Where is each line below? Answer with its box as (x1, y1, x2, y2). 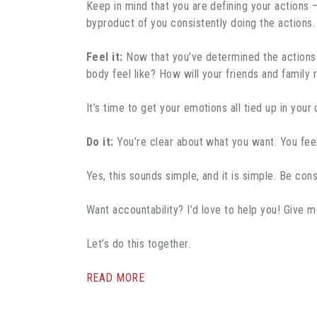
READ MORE (86, 270, 145, 284)
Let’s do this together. (86, 236, 191, 250)
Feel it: (86, 50, 123, 64)
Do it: (86, 134, 114, 149)
